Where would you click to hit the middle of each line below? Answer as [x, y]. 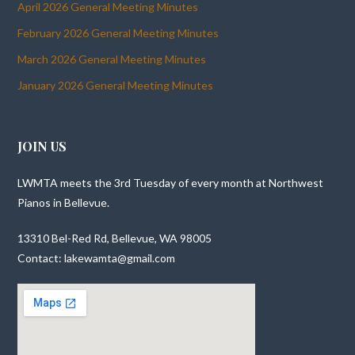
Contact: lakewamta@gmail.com [97, 258]
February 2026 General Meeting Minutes [118, 33]
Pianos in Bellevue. [64, 203]
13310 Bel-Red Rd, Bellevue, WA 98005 [115, 239]
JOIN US [42, 146]
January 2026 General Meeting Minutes [116, 86]
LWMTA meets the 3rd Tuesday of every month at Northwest [171, 183]
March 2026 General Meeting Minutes [112, 59]
